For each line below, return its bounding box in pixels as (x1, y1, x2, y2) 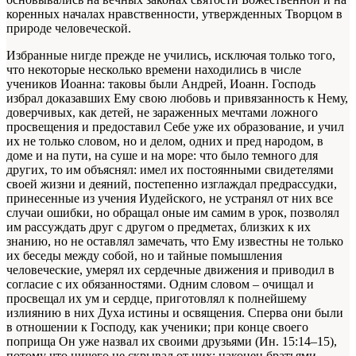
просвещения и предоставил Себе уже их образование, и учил (6, 120, 344, 134)
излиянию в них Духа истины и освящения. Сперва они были (6, 306, 343, 320)
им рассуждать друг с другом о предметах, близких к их (6, 220, 311, 234)
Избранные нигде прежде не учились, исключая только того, (6, 48, 335, 63)
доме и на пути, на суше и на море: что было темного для (6, 149, 318, 163)
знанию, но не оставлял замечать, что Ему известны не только (6, 234, 343, 249)
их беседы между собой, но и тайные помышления (6, 249, 282, 263)
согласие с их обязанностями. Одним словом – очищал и (6, 277, 314, 292)
